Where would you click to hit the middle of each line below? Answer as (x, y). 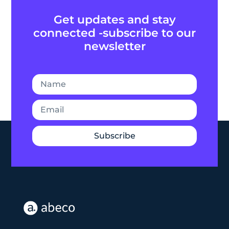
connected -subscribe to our (114, 33)
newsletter (114, 47)
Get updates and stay (114, 20)
